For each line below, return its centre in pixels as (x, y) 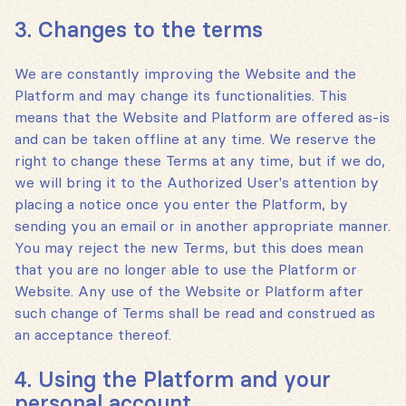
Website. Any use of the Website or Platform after (189, 291)
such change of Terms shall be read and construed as (195, 313)
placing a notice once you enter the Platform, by (181, 204)
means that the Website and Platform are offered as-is (202, 117)
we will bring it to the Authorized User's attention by (197, 183)
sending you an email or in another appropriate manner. (203, 226)
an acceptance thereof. (93, 335)
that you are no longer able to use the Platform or (186, 270)
